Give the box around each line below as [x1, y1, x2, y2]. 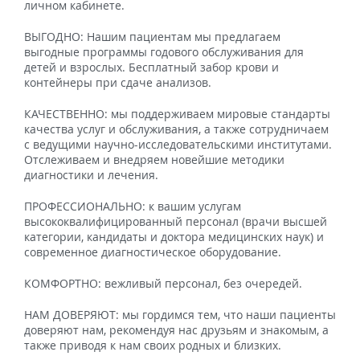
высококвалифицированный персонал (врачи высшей [24, 214, 327, 230]
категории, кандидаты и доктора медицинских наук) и [24, 229, 324, 245]
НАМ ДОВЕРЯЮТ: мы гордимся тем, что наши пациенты [24, 307, 336, 323]
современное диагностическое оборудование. [24, 244, 281, 260]
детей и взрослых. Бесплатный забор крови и [24, 59, 279, 76]
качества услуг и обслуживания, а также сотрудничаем [24, 121, 329, 137]
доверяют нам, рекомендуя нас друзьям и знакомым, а [24, 322, 329, 338]
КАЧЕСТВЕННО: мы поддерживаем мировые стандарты [24, 106, 330, 122]
